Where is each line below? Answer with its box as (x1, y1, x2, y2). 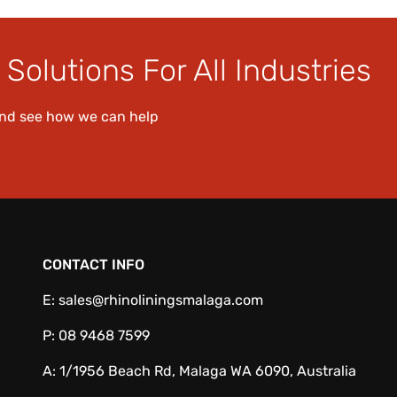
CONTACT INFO (42, 255, 144, 273)
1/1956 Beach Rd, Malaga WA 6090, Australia (58, 362, 356, 379)
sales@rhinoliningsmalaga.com (58, 291, 263, 308)
